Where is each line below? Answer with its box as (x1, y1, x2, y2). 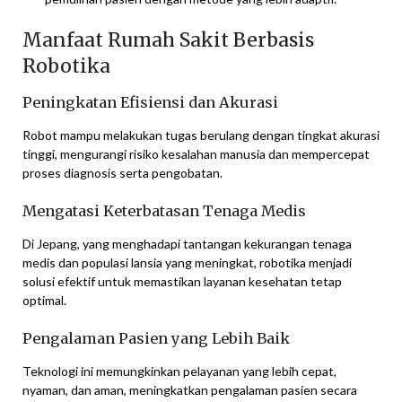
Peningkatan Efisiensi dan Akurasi (22, 93, 278, 112)
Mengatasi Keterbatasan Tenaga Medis (22, 202, 306, 221)
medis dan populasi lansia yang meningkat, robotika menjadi (22, 255, 352, 271)
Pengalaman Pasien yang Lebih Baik (22, 329, 290, 348)
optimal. (22, 293, 66, 309)
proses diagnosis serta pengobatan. (22, 165, 223, 181)
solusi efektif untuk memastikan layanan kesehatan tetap (22, 274, 342, 290)
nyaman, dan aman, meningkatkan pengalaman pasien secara (22, 382, 357, 398)
